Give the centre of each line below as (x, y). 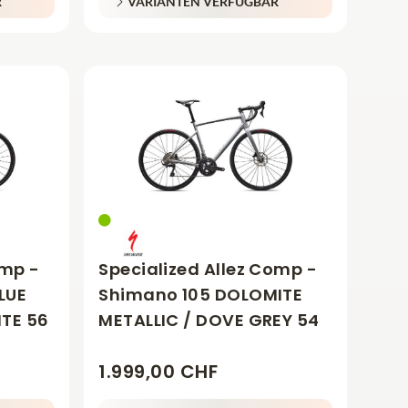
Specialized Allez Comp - (208, 270)
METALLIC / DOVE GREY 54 (209, 321)
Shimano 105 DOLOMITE (201, 295)
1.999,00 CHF (158, 372)
